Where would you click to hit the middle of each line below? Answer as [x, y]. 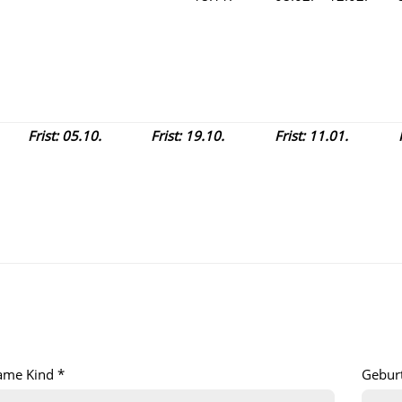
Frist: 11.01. [311, 135]
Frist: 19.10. [188, 135]
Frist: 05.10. [65, 135]
